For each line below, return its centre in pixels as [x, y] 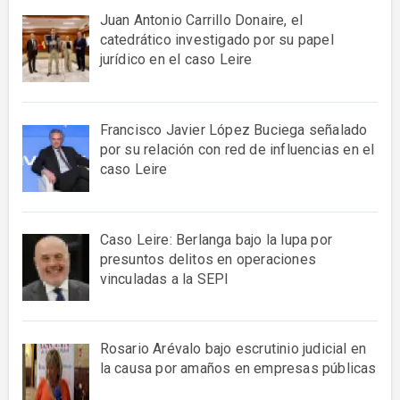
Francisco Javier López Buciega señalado [233, 129]
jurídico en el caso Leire [176, 59]
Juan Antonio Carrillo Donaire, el [201, 20]
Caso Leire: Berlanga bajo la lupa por [216, 239]
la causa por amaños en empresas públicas [238, 369]
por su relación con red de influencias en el [237, 149]
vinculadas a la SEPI [164, 279]
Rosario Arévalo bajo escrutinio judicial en [233, 349]
